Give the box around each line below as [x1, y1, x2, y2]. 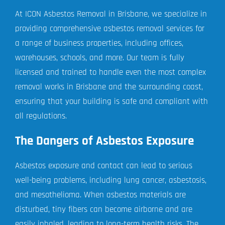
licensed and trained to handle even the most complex [15, 66, 206, 78]
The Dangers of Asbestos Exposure [15, 133, 194, 149]
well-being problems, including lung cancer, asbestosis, [15, 174, 206, 186]
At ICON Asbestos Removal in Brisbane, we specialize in [15, 8, 207, 20]
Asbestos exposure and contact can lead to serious [15, 160, 192, 171]
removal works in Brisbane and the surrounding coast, [15, 81, 203, 92]
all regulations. [15, 110, 67, 122]
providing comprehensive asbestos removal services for [15, 23, 204, 34]
